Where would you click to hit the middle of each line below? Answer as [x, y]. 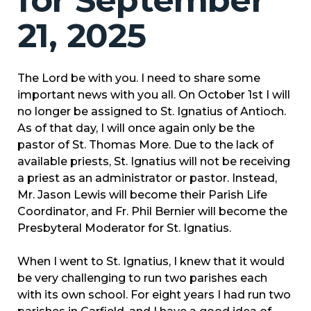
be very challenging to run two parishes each [142, 278]
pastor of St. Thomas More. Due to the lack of [145, 145]
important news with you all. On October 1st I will [154, 95]
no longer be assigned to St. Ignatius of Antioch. [152, 112]
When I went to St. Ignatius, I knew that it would [151, 262]
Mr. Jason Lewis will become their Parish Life [142, 195]
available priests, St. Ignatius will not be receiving [154, 162]
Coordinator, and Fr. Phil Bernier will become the [152, 212]
